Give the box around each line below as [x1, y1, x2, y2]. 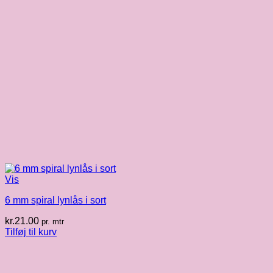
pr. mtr [41, 217, 64, 227]
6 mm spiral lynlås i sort [5, 195, 106, 206]
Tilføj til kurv [5, 227, 57, 238]
